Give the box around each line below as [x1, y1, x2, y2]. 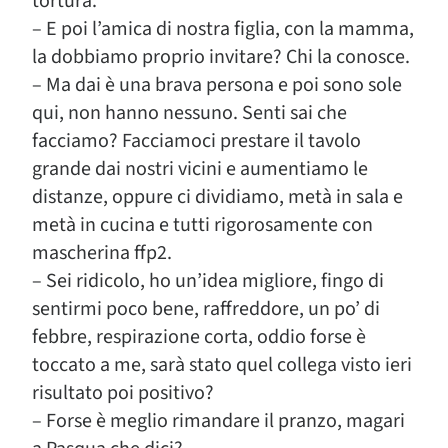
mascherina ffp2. [32, 239, 172, 267]
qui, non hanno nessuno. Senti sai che [32, 99, 347, 127]
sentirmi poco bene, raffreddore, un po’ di [32, 295, 380, 323]
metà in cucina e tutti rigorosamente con [32, 211, 373, 239]
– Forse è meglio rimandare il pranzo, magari [32, 407, 405, 435]
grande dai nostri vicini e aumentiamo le [32, 155, 368, 183]
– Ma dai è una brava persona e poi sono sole [32, 71, 402, 99]
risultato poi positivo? [32, 379, 214, 407]
